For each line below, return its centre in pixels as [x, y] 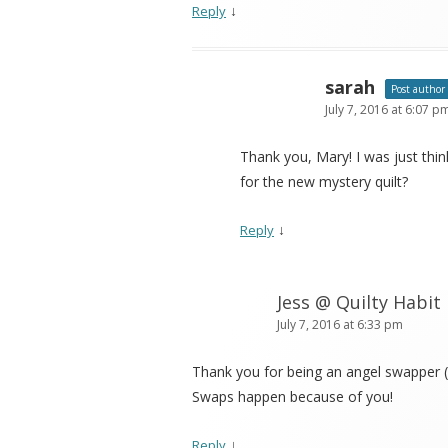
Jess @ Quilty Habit [359, 302]
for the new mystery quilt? [324, 182]
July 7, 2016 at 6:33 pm [340, 325]
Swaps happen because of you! [292, 397]
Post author [418, 89]
